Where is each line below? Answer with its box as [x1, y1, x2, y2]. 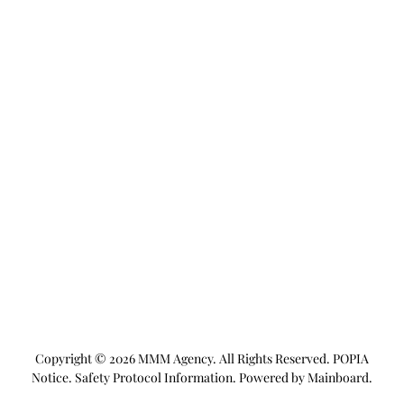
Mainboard [308, 368, 369, 386]
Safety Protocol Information [75, 368, 233, 386]
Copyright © [35, 349, 109, 367]
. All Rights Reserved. [213, 349, 330, 367]
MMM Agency [138, 349, 213, 367]
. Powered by [233, 368, 305, 386]
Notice [32, 368, 69, 386]
